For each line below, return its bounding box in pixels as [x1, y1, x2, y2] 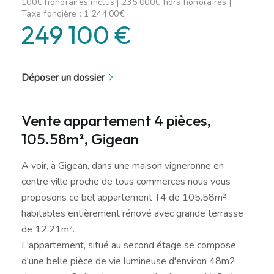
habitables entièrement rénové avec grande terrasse [21, 206, 243, 220]
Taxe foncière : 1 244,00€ [21, 7, 125, 20]
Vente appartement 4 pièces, [21, 111, 211, 130]
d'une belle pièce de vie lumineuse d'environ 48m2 [21, 254, 235, 268]
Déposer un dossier [21, 70, 105, 84]
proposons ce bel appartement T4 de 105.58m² [21, 190, 226, 204]
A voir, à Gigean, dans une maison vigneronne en [21, 158, 224, 172]
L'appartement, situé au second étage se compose [21, 238, 236, 252]
